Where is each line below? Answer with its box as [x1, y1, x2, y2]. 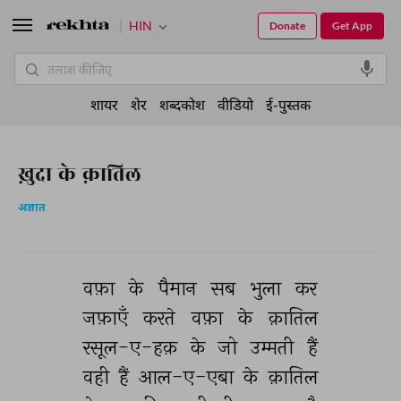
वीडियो [218, 96, 253, 113]
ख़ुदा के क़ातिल [18, 160, 141, 188]
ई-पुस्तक [266, 96, 311, 113]
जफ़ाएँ [82, 305, 132, 330]
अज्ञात [18, 201, 45, 216]
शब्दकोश [159, 96, 205, 113]
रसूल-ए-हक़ [82, 335, 182, 360]
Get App [332, 19, 372, 32]
